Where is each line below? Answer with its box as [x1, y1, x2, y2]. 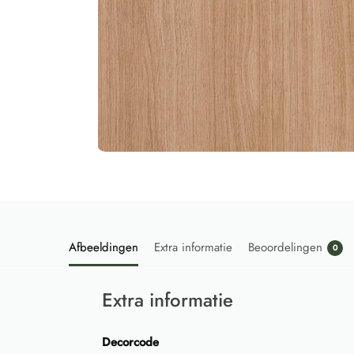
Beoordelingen [248, 238, 322, 256]
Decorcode [102, 333, 159, 351]
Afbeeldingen [69, 238, 138, 256]
